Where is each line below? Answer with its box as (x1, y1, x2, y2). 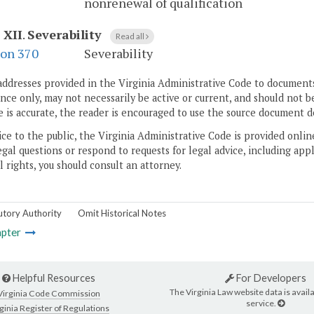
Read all (116, 31, 146, 42)
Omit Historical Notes (78, 207, 166, 219)
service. (246, 297, 278, 308)
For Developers (233, 272, 306, 285)
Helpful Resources (11, 272, 95, 285)
